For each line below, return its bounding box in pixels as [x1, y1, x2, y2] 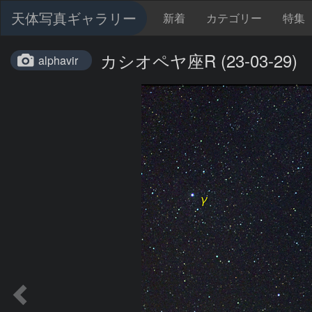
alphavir [38, 52, 78, 68]
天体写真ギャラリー [11, 8, 136, 28]
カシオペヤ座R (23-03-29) [100, 48, 297, 72]
